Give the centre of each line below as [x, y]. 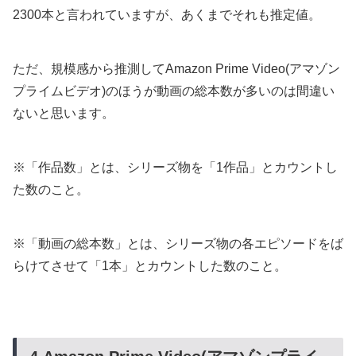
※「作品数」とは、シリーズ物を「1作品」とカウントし [175, 167]
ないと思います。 [64, 113]
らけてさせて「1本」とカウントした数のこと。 [150, 265]
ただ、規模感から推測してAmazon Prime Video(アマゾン [176, 68]
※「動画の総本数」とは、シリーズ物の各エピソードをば [178, 243]
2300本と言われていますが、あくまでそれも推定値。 [167, 14]
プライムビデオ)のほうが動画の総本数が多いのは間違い [174, 91]
